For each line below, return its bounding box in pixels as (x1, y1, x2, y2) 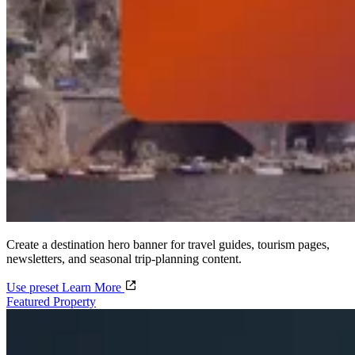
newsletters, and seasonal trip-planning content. (6, 252, 242, 266)
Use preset (6, 281, 62, 295)
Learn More (62, 281, 124, 295)
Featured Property (6, 295, 96, 309)
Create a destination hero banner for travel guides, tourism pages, (6, 238, 330, 252)
